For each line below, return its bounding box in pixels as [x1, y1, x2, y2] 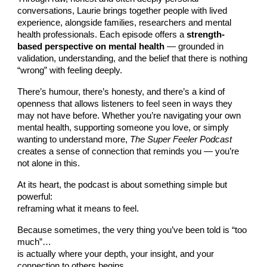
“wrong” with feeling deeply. [17, 66, 123, 76]
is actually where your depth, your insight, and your [17, 249, 215, 259]
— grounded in [164, 42, 224, 52]
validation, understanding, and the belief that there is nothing [17, 54, 248, 64]
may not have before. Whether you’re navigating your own [17, 111, 241, 121]
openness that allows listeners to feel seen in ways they [17, 99, 233, 109]
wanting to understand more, [17, 135, 131, 145]
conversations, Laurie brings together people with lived [17, 6, 228, 16]
